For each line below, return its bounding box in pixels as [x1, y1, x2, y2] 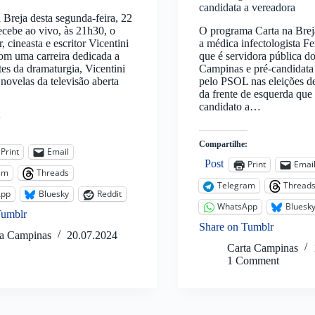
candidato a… [198, 100, 261, 112]
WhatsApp [217, 200, 257, 213]
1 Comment [226, 254, 279, 266]
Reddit [97, 188, 122, 200]
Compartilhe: [198, 139, 247, 149]
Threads [37, 167, 70, 179]
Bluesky [39, 188, 70, 200]
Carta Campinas [226, 241, 298, 254]
